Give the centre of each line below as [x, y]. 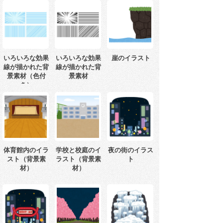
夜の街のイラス [131, 150]
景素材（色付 [26, 76]
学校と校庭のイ [78, 150]
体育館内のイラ [26, 150]
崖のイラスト [131, 58]
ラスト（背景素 [78, 159]
